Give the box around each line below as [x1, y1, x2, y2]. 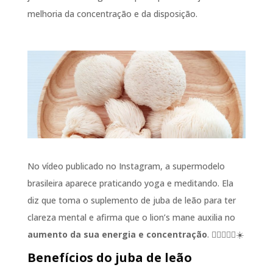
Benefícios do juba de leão [27, 249, 195, 266]
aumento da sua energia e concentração [27, 228, 207, 240]
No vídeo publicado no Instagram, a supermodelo [27, 160, 225, 172]
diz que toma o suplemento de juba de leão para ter [27, 194, 236, 206]
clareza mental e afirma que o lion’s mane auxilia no [27, 211, 235, 223]
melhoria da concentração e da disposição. [27, 8, 197, 20]
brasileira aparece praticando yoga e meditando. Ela [27, 177, 233, 189]
